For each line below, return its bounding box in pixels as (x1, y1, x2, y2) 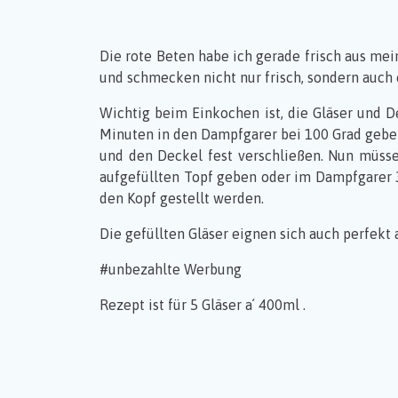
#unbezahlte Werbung (99, 261, 242, 278)
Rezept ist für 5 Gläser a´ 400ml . (99, 297, 309, 314)
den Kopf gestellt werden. (99, 190, 264, 207)
